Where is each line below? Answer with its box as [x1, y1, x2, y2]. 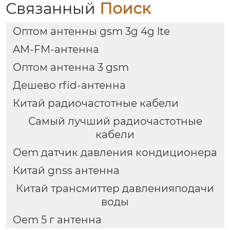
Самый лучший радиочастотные [28, 114, 202, 127]
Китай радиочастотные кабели [12, 97, 179, 109]
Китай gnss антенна [12, 164, 120, 177]
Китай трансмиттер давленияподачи [16, 182, 214, 195]
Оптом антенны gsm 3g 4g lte [12, 25, 170, 38]
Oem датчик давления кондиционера [12, 146, 217, 159]
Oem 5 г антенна [12, 213, 102, 226]
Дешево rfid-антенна [12, 79, 126, 91]
